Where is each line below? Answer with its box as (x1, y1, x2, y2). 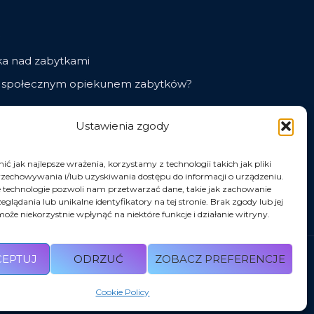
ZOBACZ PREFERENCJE (154, 252, 285, 266)
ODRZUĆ (73, 252, 123, 266)
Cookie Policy (95, 287, 150, 297)
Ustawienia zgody (76, 119, 170, 132)
